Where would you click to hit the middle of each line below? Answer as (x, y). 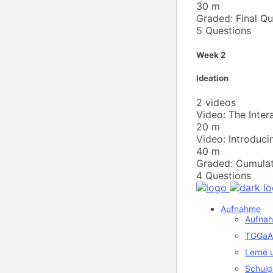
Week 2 (211, 55)
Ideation (212, 78)
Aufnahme (241, 209)
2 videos (216, 103)
